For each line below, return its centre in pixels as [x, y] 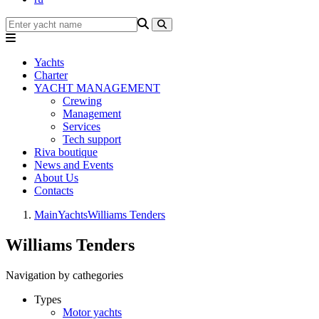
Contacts [54, 190]
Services [82, 126]
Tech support [92, 139]
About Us [56, 178]
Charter [51, 75]
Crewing [82, 101]
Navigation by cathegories [64, 275]
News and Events [74, 165]
